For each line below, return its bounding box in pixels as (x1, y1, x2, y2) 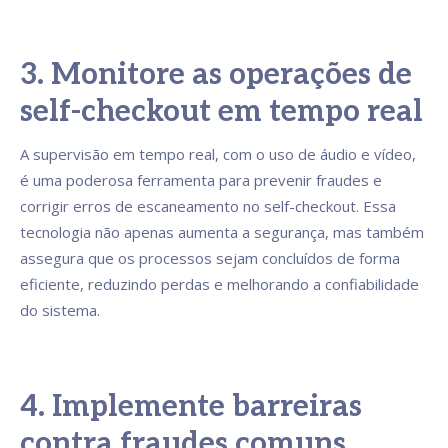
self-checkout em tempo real (20, 94, 423, 131)
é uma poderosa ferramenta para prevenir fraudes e (20, 170, 382, 191)
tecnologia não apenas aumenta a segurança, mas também (20, 222, 424, 243)
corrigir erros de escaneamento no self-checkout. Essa (20, 196, 396, 217)
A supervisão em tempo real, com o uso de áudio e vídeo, (20, 144, 416, 165)
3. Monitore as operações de (20, 57, 412, 94)
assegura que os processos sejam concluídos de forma (20, 248, 400, 269)
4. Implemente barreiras (20, 389, 362, 426)
